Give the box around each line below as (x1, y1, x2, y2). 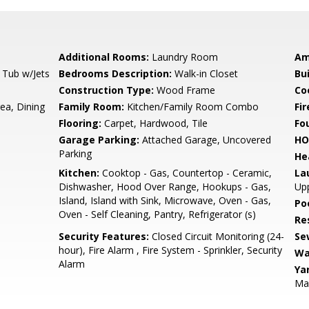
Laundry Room (149, 50, 219, 63)
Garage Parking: (59, 133, 140, 146)
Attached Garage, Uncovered (139, 133, 272, 146)
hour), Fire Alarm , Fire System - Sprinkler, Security (59, 243, 283, 257)
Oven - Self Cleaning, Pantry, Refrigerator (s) (59, 208, 257, 221)
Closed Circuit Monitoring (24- (149, 230, 285, 243)
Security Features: (59, 230, 150, 243)
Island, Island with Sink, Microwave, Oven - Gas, (59, 194, 272, 207)
